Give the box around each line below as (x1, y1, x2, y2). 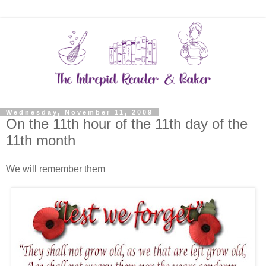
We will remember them (6, 163, 105, 174)
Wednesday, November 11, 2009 (6, 108, 153, 116)
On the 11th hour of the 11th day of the (6, 115, 248, 132)
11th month (6, 132, 75, 148)
